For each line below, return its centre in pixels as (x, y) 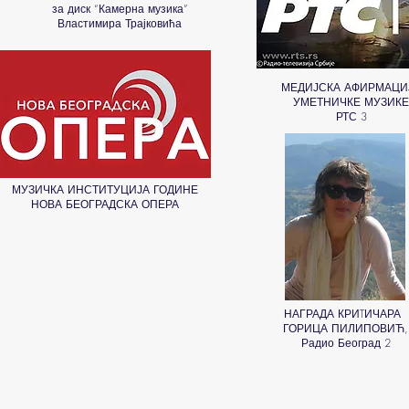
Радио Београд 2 (346, 343)
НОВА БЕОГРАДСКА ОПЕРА (105, 204)
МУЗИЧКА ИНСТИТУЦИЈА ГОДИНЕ (105, 189)
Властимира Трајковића (120, 23)
